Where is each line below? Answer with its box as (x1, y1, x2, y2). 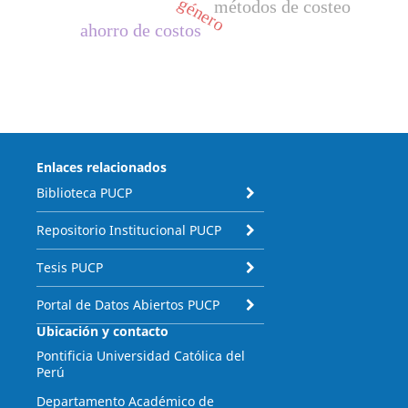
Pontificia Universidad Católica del (36, 347, 245, 365)
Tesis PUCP (36, 259, 103, 277)
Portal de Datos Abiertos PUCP (36, 296, 219, 314)
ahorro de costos (79, 20, 201, 40)
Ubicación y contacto (36, 322, 168, 341)
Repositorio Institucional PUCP (36, 221, 221, 240)
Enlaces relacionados (36, 158, 167, 177)
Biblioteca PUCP (36, 184, 132, 202)
